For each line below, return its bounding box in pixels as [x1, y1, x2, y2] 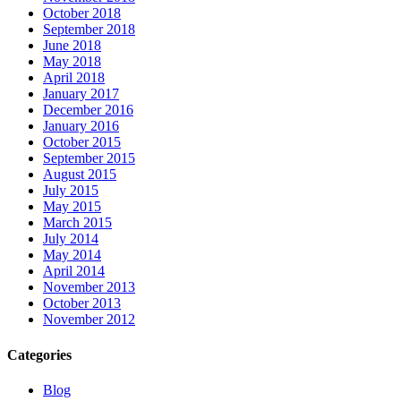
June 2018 [43, 38, 101, 54]
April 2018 [43, 70, 105, 86]
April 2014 [43, 263, 105, 279]
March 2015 [43, 215, 112, 231]
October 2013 [43, 295, 121, 311]
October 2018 [43, 5, 121, 21]
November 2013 [43, 279, 135, 295]
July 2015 [43, 183, 98, 199]
